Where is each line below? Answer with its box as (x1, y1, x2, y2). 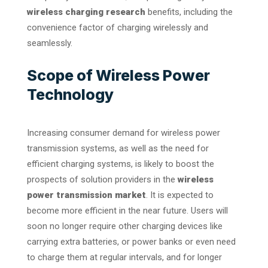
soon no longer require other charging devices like (27, 220, 223, 232)
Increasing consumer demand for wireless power (27, 127, 220, 138)
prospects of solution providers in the (27, 173, 178, 185)
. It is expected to (146, 189, 214, 200)
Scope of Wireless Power (27, 66, 210, 84)
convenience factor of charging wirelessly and (27, 22, 208, 33)
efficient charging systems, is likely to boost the (27, 158, 214, 169)
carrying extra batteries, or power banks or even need (27, 236, 236, 247)
